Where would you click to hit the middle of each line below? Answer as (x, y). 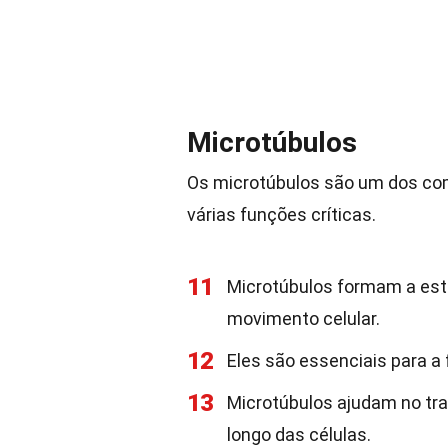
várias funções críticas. (281, 214)
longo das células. (299, 434)
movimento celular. (303, 318)
